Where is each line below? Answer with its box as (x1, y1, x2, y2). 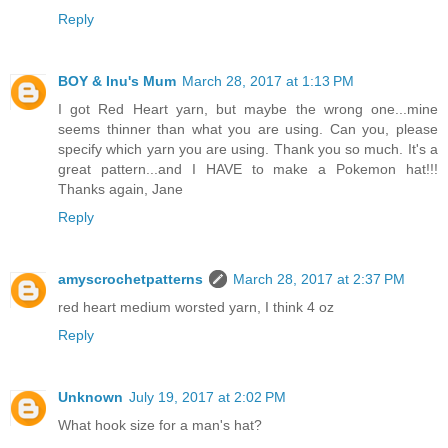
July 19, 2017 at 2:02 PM (129, 388, 286, 405)
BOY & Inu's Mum (58, 72, 176, 89)
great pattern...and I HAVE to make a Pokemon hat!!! (58, 160, 438, 177)
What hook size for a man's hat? (58, 416, 262, 433)
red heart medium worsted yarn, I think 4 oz (58, 298, 334, 315)
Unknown (58, 388, 123, 405)
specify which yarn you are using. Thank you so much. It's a (58, 140, 438, 157)
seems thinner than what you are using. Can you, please (58, 120, 438, 137)
